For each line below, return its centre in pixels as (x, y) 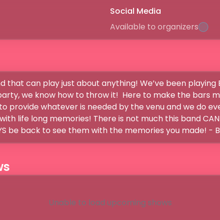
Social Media (136, 11)
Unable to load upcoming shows (110, 203)
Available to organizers (154, 27)
